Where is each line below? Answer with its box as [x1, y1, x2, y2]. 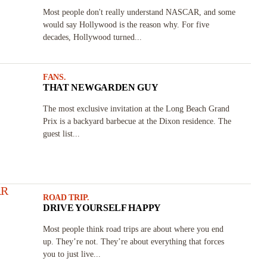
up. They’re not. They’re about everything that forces [42, 237, 224, 246]
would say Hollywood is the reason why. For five [42, 20, 209, 29]
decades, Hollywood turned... [42, 33, 142, 42]
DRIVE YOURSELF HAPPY [42, 203, 161, 213]
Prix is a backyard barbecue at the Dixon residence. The [42, 117, 231, 126]
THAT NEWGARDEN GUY [42, 82, 159, 92]
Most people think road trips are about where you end [42, 225, 223, 234]
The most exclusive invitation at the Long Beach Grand [42, 104, 229, 113]
